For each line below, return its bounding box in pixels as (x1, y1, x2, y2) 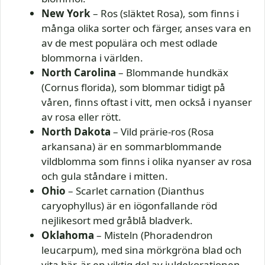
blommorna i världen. (41, 51, 143, 65)
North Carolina (41, 66, 116, 80)
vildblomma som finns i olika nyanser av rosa (41, 154, 252, 169)
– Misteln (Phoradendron (94, 228, 213, 243)
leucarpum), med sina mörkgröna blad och (41, 243, 242, 257)
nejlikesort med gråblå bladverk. (41, 214, 193, 228)
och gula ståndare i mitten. (41, 169, 168, 183)
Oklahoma (41, 228, 94, 243)
